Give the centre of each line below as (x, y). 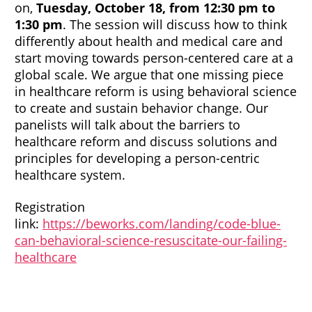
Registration (50, 206)
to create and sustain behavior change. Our (141, 108)
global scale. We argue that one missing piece (149, 74)
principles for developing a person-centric (137, 158)
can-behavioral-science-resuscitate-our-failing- (151, 240)
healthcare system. (70, 174)
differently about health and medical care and (149, 41)
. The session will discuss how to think (175, 24)
